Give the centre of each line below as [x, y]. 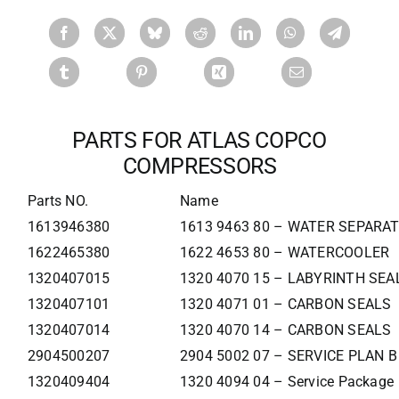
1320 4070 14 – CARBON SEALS [285, 330]
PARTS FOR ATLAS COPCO [199, 141]
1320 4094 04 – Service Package [287, 382]
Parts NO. [58, 201]
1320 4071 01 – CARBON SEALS [285, 305]
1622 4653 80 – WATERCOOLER [285, 253]
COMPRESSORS [199, 167]
